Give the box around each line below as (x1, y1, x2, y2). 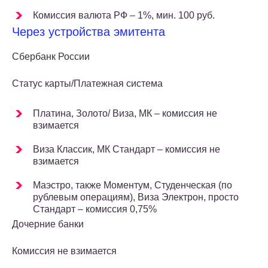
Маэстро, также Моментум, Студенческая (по (33, 180, 232, 191)
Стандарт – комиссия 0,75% (33, 204, 157, 215)
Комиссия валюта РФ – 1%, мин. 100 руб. (33, 10, 215, 21)
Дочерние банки (12, 219, 84, 230)
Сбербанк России (12, 51, 90, 62)
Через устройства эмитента (12, 25, 165, 39)
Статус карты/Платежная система (12, 78, 163, 89)
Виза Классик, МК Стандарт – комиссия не (33, 144, 220, 155)
